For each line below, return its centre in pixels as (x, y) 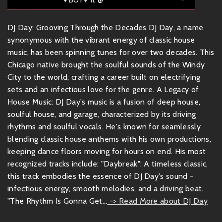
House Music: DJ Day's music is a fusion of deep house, (104, 102)
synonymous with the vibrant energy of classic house (101, 40)
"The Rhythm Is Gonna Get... (57, 201)
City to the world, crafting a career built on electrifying (104, 77)
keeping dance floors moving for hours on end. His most (107, 151)
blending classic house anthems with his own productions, (109, 139)
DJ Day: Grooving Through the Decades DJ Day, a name (106, 28)
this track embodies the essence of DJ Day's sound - (101, 176)
